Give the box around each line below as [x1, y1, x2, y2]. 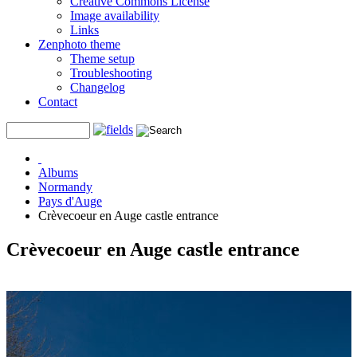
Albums [38, 166, 78, 179]
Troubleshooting [70, 66, 152, 80]
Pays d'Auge [38, 194, 102, 208]
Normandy [38, 180, 92, 194]
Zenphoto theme [38, 37, 120, 51]
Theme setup [70, 52, 135, 65]
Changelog [70, 80, 125, 94]
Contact [38, 95, 77, 108]
